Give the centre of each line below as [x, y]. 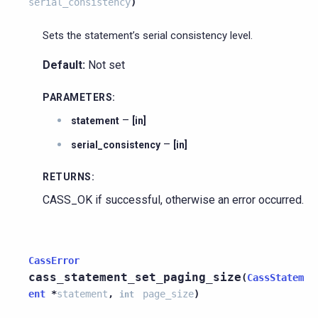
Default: [64, 65]
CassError [54, 260]
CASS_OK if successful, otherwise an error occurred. [173, 199]
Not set [105, 65]
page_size [168, 294]
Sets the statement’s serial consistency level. [148, 35]
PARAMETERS [77, 97]
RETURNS [67, 176]
